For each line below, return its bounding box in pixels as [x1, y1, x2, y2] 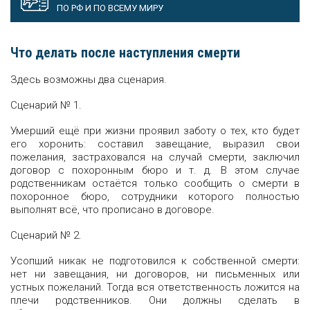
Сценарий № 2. [10, 229, 82, 241]
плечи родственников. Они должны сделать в [10, 294, 300, 307]
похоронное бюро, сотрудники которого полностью [10, 190, 300, 203]
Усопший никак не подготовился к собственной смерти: [10, 255, 300, 267]
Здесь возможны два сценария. [10, 73, 167, 86]
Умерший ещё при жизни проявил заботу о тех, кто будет [10, 125, 300, 137]
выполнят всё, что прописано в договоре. [10, 203, 215, 216]
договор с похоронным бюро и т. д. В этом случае [10, 164, 300, 176]
